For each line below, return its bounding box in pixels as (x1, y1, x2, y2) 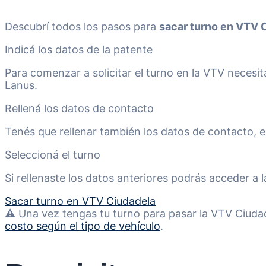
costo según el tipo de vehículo (5, 220, 160, 233)
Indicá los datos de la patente (5, 43, 153, 56)
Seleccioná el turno (5, 148, 100, 161)
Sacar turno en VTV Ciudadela (5, 195, 156, 208)
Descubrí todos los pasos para (5, 20, 159, 33)
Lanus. (5, 79, 37, 92)
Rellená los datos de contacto (5, 102, 154, 115)
